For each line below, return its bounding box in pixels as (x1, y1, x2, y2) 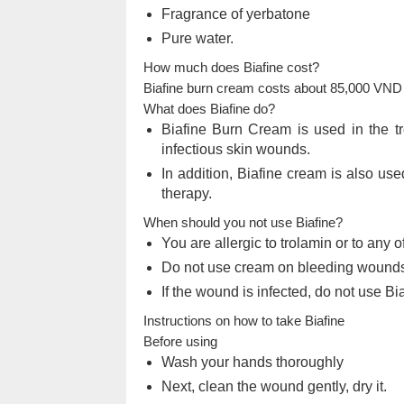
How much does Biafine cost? (142, 59, 319, 75)
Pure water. (161, 30, 234, 46)
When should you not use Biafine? (142, 214, 343, 230)
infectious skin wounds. (161, 141, 310, 157)
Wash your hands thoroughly (161, 353, 344, 370)
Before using (142, 333, 217, 349)
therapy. (161, 185, 212, 201)
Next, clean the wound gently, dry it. (161, 378, 387, 394)
